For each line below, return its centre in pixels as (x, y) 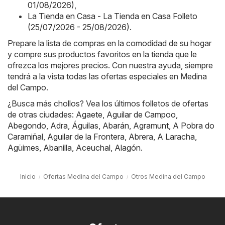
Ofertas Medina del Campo (83, 177)
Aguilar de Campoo (141, 115)
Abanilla (58, 148)
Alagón (128, 148)
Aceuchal (93, 148)
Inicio (28, 177)
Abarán (116, 126)
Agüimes (23, 148)
